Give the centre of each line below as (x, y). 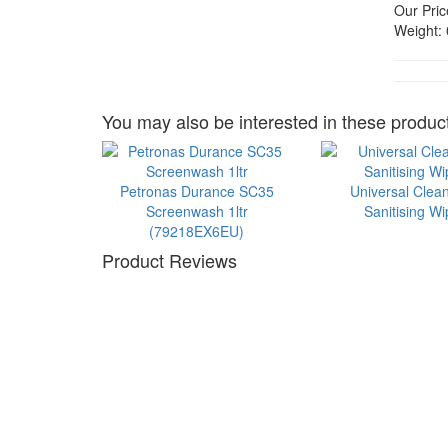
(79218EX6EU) (197, 231)
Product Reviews (169, 260)
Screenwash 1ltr (196, 211)
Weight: (418, 30)
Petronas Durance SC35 (196, 191)
